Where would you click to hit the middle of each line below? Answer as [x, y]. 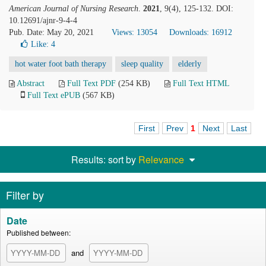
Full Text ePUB [54, 95]
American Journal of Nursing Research [74, 9]
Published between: [39, 232]
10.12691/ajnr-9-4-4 [43, 20]
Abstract [31, 83]
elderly [190, 64]
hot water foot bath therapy [61, 64]
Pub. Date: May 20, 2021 [51, 32]
